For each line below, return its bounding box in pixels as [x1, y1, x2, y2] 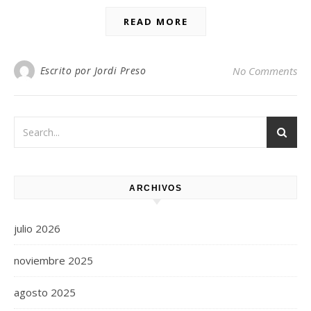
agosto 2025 [14, 285, 76, 299]
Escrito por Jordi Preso [40, 63, 146, 77]
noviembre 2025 [14, 253, 93, 267]
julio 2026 [14, 221, 60, 235]
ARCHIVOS [129, 183, 182, 193]
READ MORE [123, 15, 188, 28]
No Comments [233, 63, 297, 78]
